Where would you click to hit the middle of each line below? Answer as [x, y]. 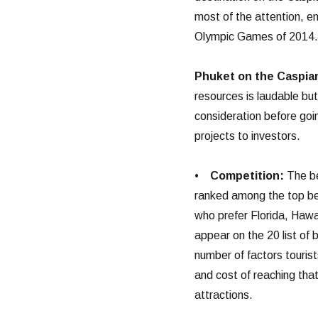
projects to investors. [247, 136]
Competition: [247, 175]
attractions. [223, 295]
